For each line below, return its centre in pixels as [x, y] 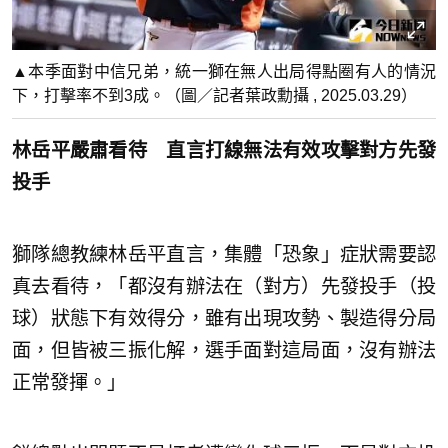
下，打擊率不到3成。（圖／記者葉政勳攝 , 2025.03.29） [214, 96]
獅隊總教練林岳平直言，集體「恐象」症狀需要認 [224, 255]
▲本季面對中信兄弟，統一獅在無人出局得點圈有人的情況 [224, 72]
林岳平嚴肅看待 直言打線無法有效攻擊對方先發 [224, 151]
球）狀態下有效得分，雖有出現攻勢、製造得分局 [224, 319]
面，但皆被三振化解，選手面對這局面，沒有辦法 [224, 351]
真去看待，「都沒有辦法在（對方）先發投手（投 [224, 287]
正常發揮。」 [69, 383]
